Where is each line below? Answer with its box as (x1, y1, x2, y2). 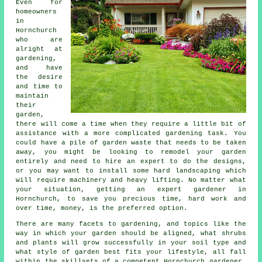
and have (16, 64, 63, 71)
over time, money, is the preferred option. (16, 204, 188, 212)
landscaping (175, 167, 220, 174)
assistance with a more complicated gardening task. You (16, 129, 246, 137)
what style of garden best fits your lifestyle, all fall (16, 248, 246, 256)
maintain (16, 92, 49, 99)
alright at (16, 45, 63, 53)
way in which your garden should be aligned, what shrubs (16, 229, 246, 237)
